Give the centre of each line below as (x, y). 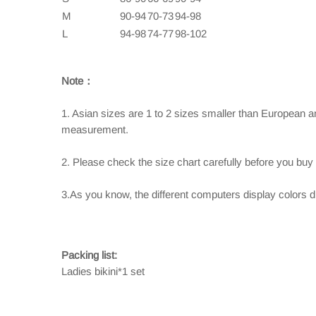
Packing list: (89, 255)
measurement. (95, 129)
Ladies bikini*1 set (103, 271)
